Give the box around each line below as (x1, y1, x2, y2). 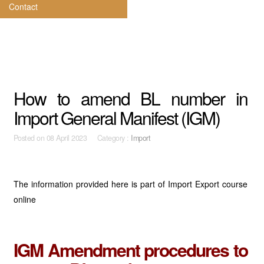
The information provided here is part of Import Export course (13, 178, 248, 190)
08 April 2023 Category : (46, 133, 131, 143)
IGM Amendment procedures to (13, 237, 248, 262)
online (13, 193, 36, 205)
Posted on (13, 133, 47, 143)
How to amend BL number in (13, 85, 248, 111)
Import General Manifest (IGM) (13, 105, 220, 130)
